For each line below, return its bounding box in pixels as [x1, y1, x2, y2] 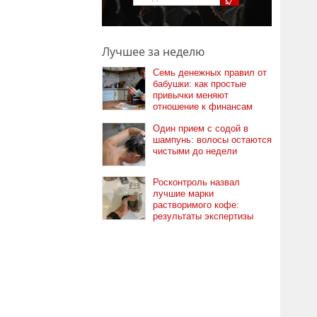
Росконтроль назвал [153, 177, 240, 188]
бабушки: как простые [153, 79, 246, 89]
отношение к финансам [153, 101, 253, 112]
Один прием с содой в [153, 123, 248, 134]
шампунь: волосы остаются [153, 134, 272, 145]
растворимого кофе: [153, 200, 239, 210]
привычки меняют [153, 90, 229, 100]
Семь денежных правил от [153, 67, 267, 78]
